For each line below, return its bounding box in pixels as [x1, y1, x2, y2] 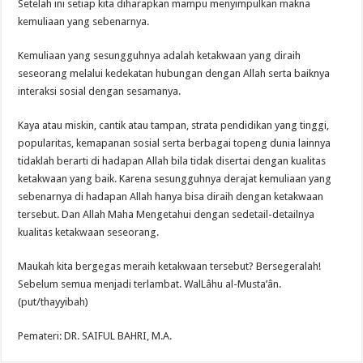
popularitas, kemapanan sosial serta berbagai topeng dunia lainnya [18, 136, 331, 149]
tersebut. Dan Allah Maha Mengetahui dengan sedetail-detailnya [18, 207, 315, 220]
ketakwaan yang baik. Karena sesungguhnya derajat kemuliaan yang [18, 172, 332, 185]
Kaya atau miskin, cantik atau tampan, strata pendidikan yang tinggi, [18, 118, 330, 131]
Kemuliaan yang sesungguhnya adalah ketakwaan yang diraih [18, 49, 301, 62]
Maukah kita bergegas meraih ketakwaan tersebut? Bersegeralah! [18, 259, 322, 272]
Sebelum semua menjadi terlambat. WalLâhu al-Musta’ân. [18, 277, 282, 290]
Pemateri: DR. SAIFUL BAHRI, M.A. [18, 329, 173, 342]
